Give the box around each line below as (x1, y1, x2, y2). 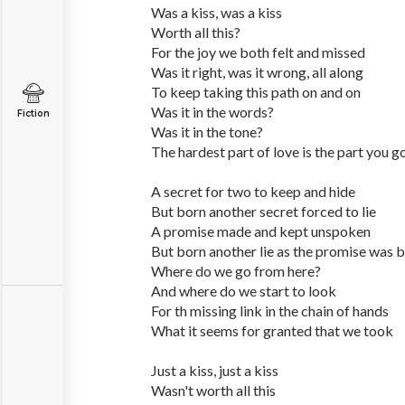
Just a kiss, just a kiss (151, 362, 278, 379)
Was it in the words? (151, 103, 274, 120)
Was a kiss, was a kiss (151, 4, 282, 21)
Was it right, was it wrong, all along (151, 63, 363, 80)
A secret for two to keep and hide (151, 183, 355, 200)
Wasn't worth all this (151, 381, 276, 399)
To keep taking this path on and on (151, 83, 361, 100)
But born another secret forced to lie (151, 202, 376, 220)
